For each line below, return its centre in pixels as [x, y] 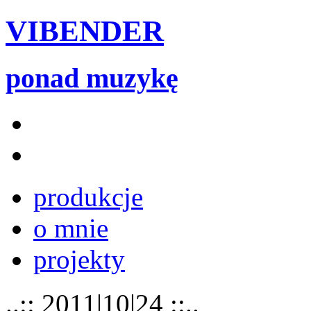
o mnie [71, 228]
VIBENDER [85, 31]
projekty [79, 259]
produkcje [88, 196]
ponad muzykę [92, 78]
